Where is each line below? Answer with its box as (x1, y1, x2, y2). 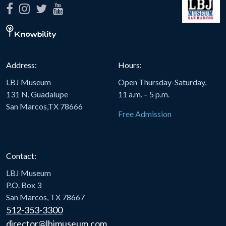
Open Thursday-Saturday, (118, 77, 206, 87)
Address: (6, 60, 37, 70)
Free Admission (118, 109, 172, 119)
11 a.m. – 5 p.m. (118, 89, 169, 99)
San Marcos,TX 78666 (6, 101, 83, 111)
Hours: (118, 60, 142, 70)
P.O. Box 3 (6, 180, 41, 190)
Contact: (6, 151, 36, 160)
